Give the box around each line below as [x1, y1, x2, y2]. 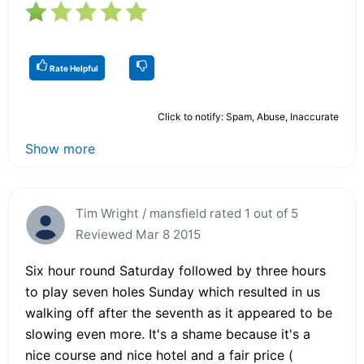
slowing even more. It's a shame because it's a [25, 325, 310, 342]
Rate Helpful [48, 63, 98, 73]
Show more [25, 140, 95, 157]
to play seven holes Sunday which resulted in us [25, 283, 320, 300]
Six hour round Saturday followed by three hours [25, 262, 326, 279]
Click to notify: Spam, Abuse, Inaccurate [158, 110, 339, 123]
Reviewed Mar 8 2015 [76, 226, 201, 242]
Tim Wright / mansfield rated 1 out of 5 [76, 205, 298, 221]
